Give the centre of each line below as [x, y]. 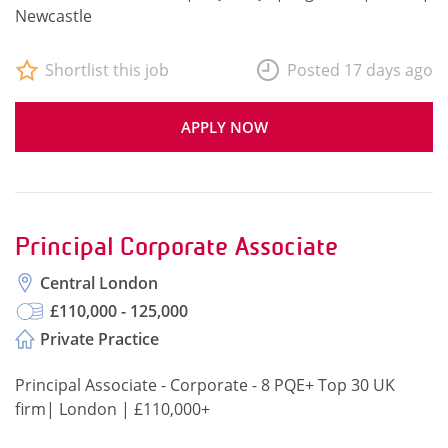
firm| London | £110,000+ [112, 409]
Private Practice [99, 339]
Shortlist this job [107, 70]
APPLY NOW [224, 127]
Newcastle [53, 16]
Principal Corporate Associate [176, 246]
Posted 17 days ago [360, 70]
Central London [99, 283]
